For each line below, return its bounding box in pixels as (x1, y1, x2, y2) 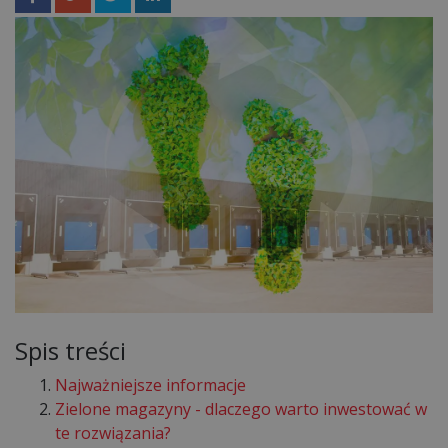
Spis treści (15, 333, 126, 367)
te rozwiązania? (55, 421, 171, 444)
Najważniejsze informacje (55, 373, 246, 396)
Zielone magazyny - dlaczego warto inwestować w (55, 397, 427, 420)
